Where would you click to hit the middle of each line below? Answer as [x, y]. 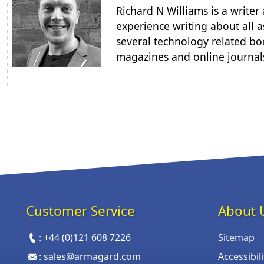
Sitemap [236, 237]
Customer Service [80, 210]
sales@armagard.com [93, 256]
